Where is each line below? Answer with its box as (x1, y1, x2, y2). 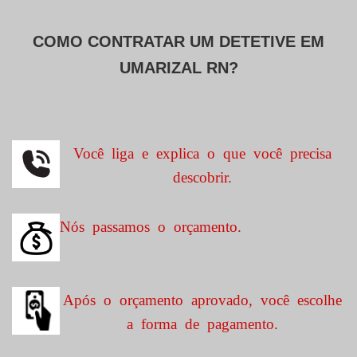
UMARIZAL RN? (119, 59, 238, 76)
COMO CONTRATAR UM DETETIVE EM (33, 33, 324, 50)
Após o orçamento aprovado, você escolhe (63, 291, 342, 306)
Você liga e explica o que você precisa (73, 144, 331, 159)
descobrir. (173, 168, 232, 183)
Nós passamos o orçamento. (60, 218, 241, 233)
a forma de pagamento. (127, 315, 278, 330)
